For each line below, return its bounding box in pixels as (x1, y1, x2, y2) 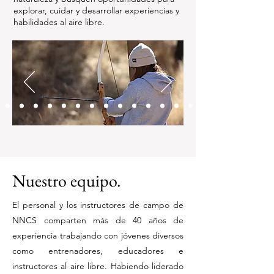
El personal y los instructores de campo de (12, 199, 183, 210)
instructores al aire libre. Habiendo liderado (12, 261, 183, 272)
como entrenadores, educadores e (12, 245, 183, 256)
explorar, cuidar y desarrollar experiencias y (13, 5, 179, 16)
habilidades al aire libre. (13, 17, 105, 28)
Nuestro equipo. (12, 169, 120, 191)
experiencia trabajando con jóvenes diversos (12, 230, 183, 241)
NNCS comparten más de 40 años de (12, 215, 183, 226)
